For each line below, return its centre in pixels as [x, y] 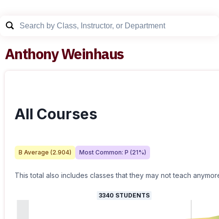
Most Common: [102, 152]
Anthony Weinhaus [64, 54]
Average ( [37, 152]
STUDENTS [132, 195]
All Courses [56, 114]
